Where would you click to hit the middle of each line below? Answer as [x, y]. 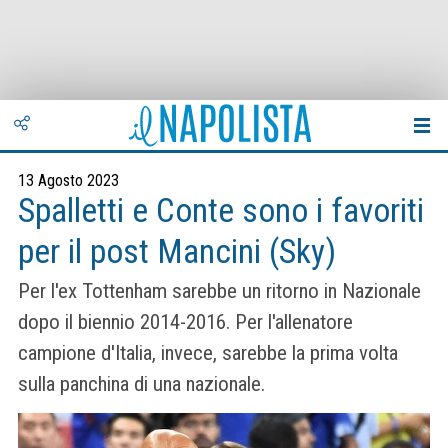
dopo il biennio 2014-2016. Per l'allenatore [185, 322]
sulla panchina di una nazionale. [141, 384]
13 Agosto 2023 [68, 180]
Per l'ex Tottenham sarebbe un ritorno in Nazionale [219, 291]
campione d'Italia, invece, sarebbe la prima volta [208, 353]
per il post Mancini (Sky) [177, 251]
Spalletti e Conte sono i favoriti [221, 210]
